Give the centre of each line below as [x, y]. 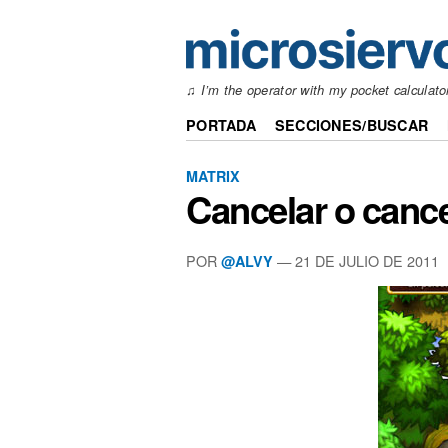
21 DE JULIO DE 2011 [367, 260]
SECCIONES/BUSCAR [351, 125]
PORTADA [221, 125]
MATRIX [213, 175]
